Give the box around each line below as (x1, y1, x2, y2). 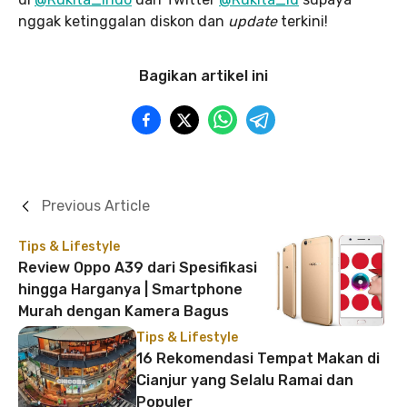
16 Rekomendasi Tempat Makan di (136, 350, 380, 368)
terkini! (281, 13, 328, 31)
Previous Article (42, 197, 150, 215)
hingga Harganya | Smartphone (18, 281, 243, 299)
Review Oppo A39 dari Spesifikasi (18, 259, 257, 277)
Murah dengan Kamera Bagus (18, 303, 229, 321)
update (228, 13, 281, 31)
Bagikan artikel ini (139, 67, 268, 85)
